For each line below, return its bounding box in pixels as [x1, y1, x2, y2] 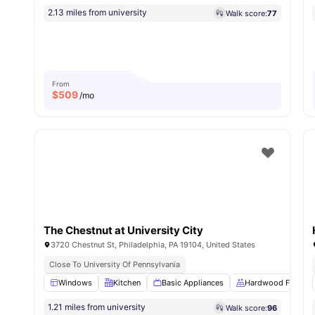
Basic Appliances [162, 278, 224, 288]
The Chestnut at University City [44, 224, 203, 238]
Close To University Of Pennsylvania [49, 259, 180, 270]
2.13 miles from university [48, 7, 147, 18]
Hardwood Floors [245, 278, 309, 288]
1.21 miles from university [48, 302, 146, 313]
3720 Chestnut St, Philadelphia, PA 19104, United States [51, 240, 255, 250]
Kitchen [113, 278, 141, 288]
